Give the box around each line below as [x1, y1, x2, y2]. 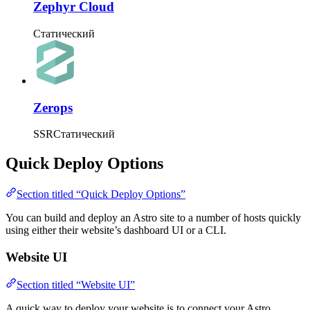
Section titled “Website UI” [17, 279, 135, 291]
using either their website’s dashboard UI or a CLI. [6, 224, 226, 237]
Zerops [33, 100, 73, 115]
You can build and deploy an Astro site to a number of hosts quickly [6, 212, 301, 224]
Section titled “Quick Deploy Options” [17, 188, 185, 201]
